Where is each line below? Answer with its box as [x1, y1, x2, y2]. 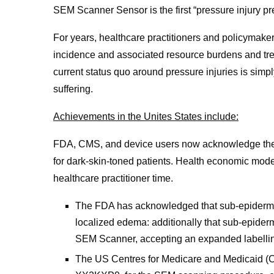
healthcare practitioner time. [53, 172, 173, 183]
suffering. [53, 83, 93, 94]
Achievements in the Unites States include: [53, 111, 239, 122]
